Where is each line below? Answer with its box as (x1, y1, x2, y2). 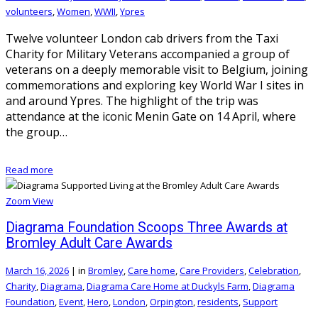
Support (243, 295, 278, 308)
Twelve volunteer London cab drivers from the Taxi (6, 30, 278, 46)
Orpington (150, 295, 193, 308)
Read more (6, 163, 53, 176)
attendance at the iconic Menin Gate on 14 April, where (6, 108, 296, 124)
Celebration (248, 263, 299, 277)
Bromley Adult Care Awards (6, 234, 172, 251)
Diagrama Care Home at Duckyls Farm (87, 279, 248, 292)
